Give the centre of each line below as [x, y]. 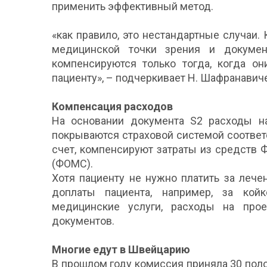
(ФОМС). [72, 163]
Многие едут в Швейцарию [121, 249]
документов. [83, 221]
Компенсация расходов [112, 106]
